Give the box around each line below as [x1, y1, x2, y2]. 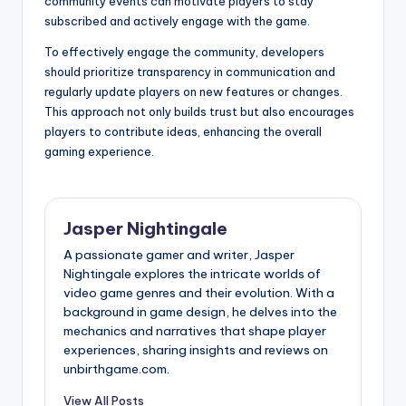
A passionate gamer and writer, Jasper [63, 246, 295, 264]
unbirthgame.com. [63, 361, 169, 378]
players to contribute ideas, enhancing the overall [44, 123, 322, 139]
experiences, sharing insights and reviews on [63, 342, 328, 359]
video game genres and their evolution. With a [63, 285, 334, 302]
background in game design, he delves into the [63, 304, 337, 321]
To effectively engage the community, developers [44, 43, 324, 59]
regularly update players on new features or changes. [44, 83, 343, 99]
